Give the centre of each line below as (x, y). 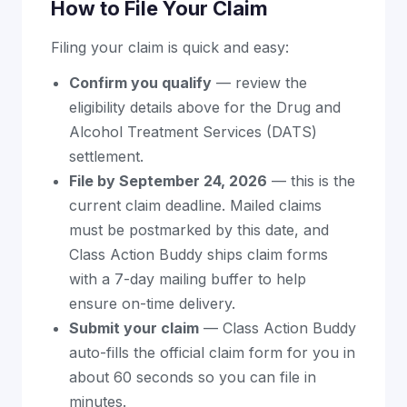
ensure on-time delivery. (152, 304)
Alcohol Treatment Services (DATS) (193, 132)
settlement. (106, 157)
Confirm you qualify (140, 83)
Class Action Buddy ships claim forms (199, 255)
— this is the (311, 181)
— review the (259, 83)
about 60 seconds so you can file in (193, 377)
